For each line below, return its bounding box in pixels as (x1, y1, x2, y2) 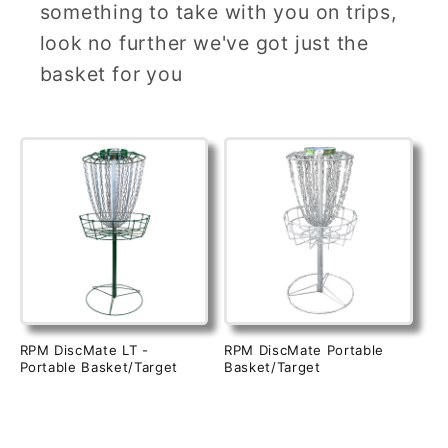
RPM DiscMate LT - (19, 341, 149, 358)
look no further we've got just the (39, 31, 370, 56)
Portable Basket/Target (19, 358, 179, 375)
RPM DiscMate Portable (224, 341, 384, 358)
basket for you (39, 62, 183, 87)
